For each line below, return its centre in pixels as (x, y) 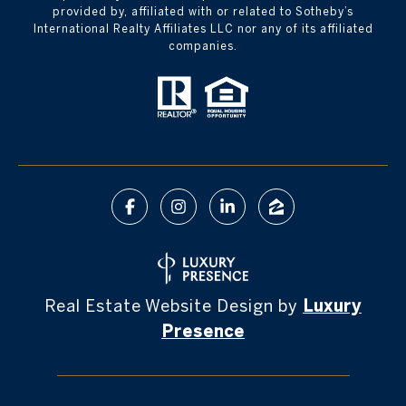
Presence (203, 332)
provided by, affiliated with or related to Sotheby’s (203, 11)
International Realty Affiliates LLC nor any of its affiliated (203, 28)
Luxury (332, 306)
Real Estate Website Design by (174, 306)
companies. (203, 45)
